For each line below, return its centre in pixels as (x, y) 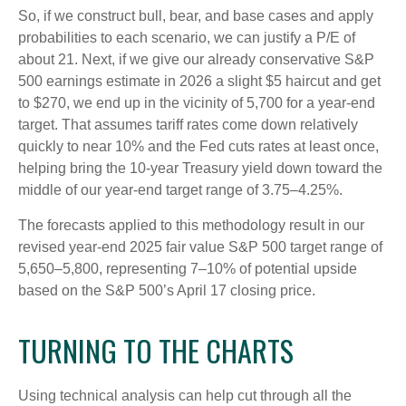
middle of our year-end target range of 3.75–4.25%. (180, 190)
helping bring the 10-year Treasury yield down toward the (200, 169)
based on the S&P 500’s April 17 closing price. (167, 291)
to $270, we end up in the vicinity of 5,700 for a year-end (197, 103)
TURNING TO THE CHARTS (156, 351)
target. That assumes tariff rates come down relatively (188, 125)
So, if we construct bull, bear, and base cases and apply (196, 16)
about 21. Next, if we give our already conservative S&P (196, 60)
